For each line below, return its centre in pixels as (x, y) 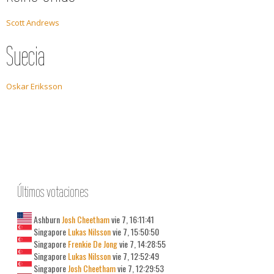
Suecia (26, 56)
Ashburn (46, 219)
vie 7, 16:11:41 (132, 219)
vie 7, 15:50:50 (135, 231)
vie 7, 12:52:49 (135, 256)
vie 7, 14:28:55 (142, 244)
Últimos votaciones (53, 191)
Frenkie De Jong (92, 244)
